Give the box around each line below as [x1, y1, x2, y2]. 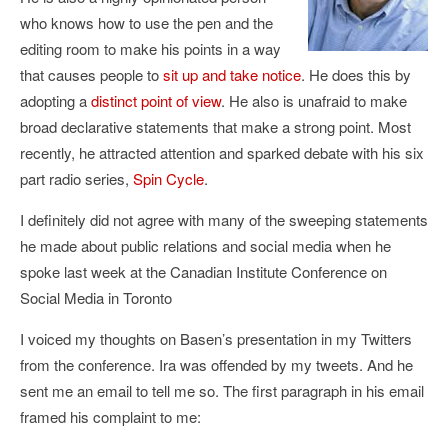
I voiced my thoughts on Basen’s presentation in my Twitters [20, 328, 412, 349]
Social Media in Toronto [20, 287, 172, 308]
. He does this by [301, 64, 411, 85]
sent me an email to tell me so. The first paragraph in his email [20, 380, 424, 401]
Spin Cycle [133, 168, 204, 189]
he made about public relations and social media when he [20, 235, 391, 256]
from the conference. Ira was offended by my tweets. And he [20, 354, 413, 375]
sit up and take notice [163, 64, 301, 85]
